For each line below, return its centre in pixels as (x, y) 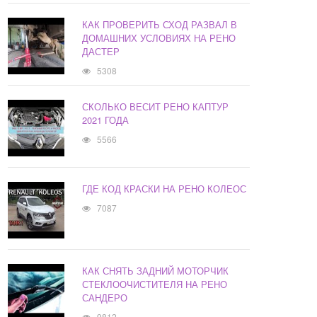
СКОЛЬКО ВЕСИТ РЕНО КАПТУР (156, 107)
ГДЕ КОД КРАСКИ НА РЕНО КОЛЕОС (165, 189)
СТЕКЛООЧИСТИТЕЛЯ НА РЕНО (155, 284)
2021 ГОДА (106, 120)
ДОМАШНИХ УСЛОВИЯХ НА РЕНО (159, 38)
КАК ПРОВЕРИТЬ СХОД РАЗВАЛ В (160, 25)
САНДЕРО (105, 298)
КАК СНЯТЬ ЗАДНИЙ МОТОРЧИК (156, 271)
